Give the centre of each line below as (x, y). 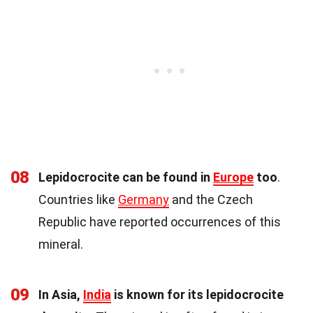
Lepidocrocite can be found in (126, 177)
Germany (144, 200)
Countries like (78, 200)
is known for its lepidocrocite (197, 295)
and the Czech (211, 200)
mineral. (61, 245)
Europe (233, 177)
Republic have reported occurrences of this (160, 222)
